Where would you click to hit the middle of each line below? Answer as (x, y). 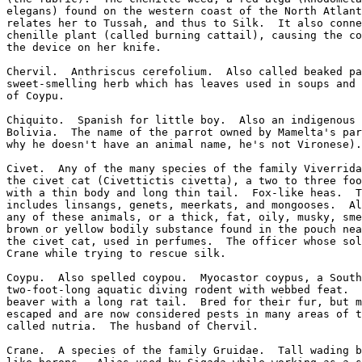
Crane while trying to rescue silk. (116, 253)
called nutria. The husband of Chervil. (133, 326)
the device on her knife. (84, 47)
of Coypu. (36, 96)
